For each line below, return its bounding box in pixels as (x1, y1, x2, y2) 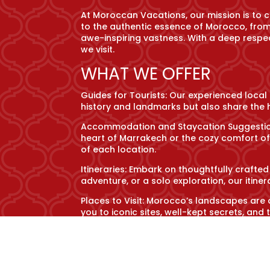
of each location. (81, 143, 157, 156)
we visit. (81, 43, 115, 56)
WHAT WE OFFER (81, 62, 212, 86)
